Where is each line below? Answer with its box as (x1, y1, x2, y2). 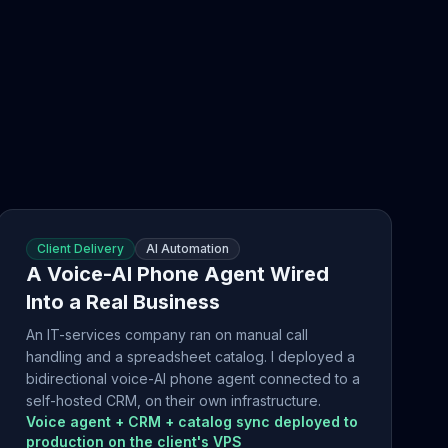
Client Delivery (37, 241, 125, 256)
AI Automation (146, 241, 230, 256)
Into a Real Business (26, 290, 221, 314)
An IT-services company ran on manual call (26, 326, 309, 343)
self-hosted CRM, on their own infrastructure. (26, 392, 322, 409)
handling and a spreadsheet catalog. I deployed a (26, 348, 356, 365)
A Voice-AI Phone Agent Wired (26, 262, 330, 286)
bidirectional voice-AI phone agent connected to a (26, 370, 361, 387)
